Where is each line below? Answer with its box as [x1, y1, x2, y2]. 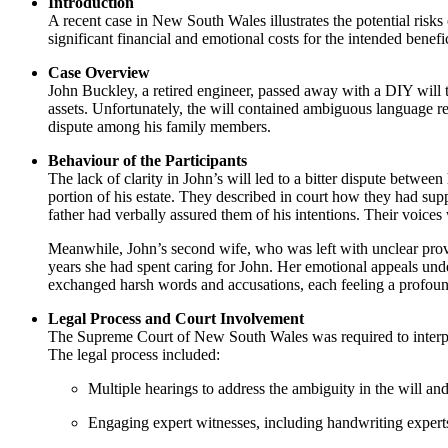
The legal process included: [48, 346, 220, 364]
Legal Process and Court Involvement [48, 310, 304, 328]
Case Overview [48, 64, 150, 82]
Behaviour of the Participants [48, 152, 247, 170]
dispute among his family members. [48, 118, 271, 136]
